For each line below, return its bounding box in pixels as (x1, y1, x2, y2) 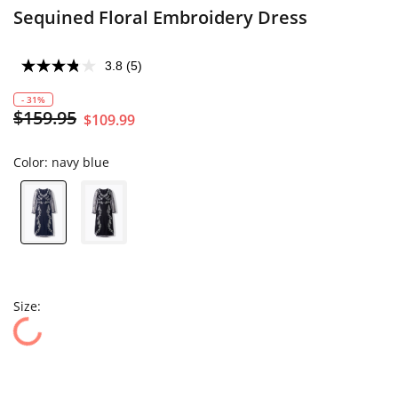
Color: (13, 154, 52, 171)
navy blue (52, 154, 109, 171)
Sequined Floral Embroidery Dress (13, 5, 307, 29)
